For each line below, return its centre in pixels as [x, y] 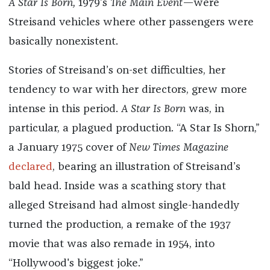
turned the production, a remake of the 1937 [119, 224]
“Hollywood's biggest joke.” [76, 263]
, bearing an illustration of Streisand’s [146, 167]
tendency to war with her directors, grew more [127, 89]
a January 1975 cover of [68, 147]
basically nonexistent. [63, 41]
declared [30, 167]
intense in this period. [64, 109]
